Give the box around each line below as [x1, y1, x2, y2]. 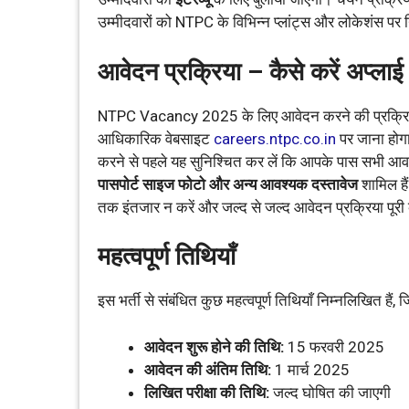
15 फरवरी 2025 [284, 337, 384, 356]
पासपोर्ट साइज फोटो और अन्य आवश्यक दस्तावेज [98, 174, 358, 194]
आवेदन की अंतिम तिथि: [144, 360, 271, 379]
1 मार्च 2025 [271, 360, 350, 379]
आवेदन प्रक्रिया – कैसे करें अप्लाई [98, 57, 404, 87]
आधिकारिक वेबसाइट [98, 129, 214, 148]
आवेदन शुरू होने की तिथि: [144, 337, 284, 356]
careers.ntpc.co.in [214, 129, 336, 148]
